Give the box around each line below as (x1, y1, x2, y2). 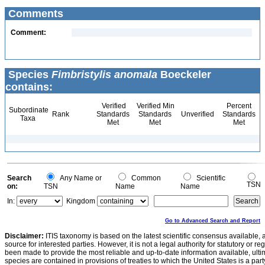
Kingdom (66, 197, 95, 205)
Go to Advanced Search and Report (165, 218, 260, 224)
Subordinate (7, 106, 49, 114)
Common (128, 174, 161, 182)
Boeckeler (157, 69, 211, 80)
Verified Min (135, 102, 174, 110)
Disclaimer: (5, 232, 44, 240)
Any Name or (56, 174, 102, 182)
